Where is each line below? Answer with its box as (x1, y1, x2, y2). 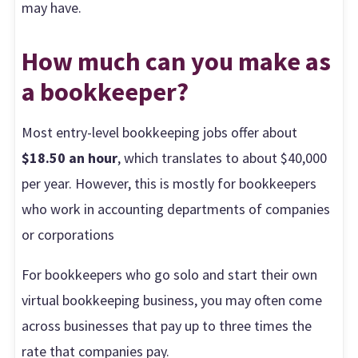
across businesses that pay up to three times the (22, 316, 312, 336)
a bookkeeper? (22, 75, 189, 109)
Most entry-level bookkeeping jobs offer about (22, 123, 298, 142)
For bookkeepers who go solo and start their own (22, 265, 318, 284)
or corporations (22, 225, 115, 245)
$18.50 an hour (22, 149, 118, 168)
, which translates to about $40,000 (117, 149, 328, 168)
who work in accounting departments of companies (22, 200, 331, 219)
